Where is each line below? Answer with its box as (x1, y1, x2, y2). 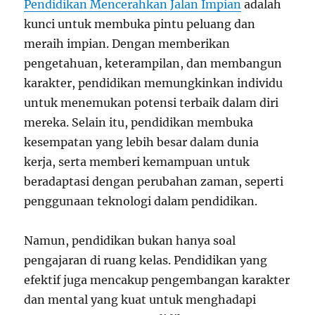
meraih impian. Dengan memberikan (24, 37, 231, 51)
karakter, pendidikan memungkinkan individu (24, 76, 283, 91)
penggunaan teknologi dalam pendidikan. (24, 194, 258, 209)
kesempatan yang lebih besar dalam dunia (24, 135, 259, 150)
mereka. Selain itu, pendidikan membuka (24, 115, 254, 130)
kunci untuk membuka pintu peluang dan (24, 17, 256, 32)
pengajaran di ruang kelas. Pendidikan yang (24, 253, 268, 268)
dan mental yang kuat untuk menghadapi (24, 292, 257, 307)
